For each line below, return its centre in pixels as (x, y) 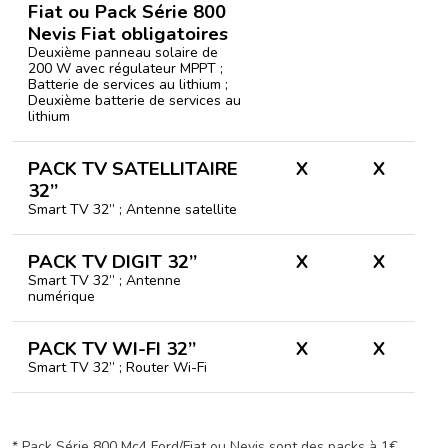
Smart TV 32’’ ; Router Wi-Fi (117, 367)
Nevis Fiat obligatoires (128, 34)
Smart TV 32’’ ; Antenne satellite (132, 209)
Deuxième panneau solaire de (123, 52)
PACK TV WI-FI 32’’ (112, 349)
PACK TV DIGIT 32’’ (112, 262)
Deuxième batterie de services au (134, 100)
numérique (61, 296)
